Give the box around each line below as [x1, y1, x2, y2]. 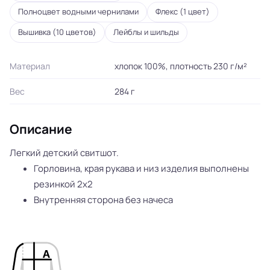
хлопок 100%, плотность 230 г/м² [115, 60, 247, 72]
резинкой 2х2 [34, 178, 93, 191]
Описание [10, 121, 72, 138]
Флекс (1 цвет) [155, 7, 210, 17]
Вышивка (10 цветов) [18, 27, 96, 38]
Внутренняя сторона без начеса [34, 193, 173, 207]
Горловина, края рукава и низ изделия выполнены [34, 162, 249, 175]
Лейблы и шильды [113, 27, 179, 38]
